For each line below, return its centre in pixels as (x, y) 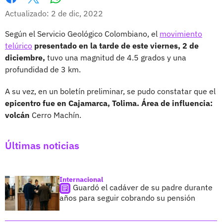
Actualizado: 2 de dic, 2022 (54, 13)
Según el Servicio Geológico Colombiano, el (82, 33)
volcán (17, 115)
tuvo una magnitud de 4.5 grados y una (117, 57)
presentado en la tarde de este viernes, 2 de (116, 45)
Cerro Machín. (55, 115)
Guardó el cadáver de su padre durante (143, 187)
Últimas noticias (42, 145)
